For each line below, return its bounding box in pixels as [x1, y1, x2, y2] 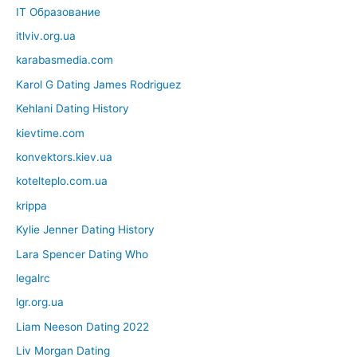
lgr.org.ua [16, 296, 64, 309]
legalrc [16, 272, 50, 285]
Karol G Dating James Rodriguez [16, 77, 181, 91]
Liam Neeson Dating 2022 [16, 320, 149, 333]
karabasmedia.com [16, 53, 113, 67]
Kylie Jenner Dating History [16, 223, 155, 237]
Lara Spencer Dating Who [16, 247, 148, 261]
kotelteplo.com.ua [16, 175, 108, 188]
